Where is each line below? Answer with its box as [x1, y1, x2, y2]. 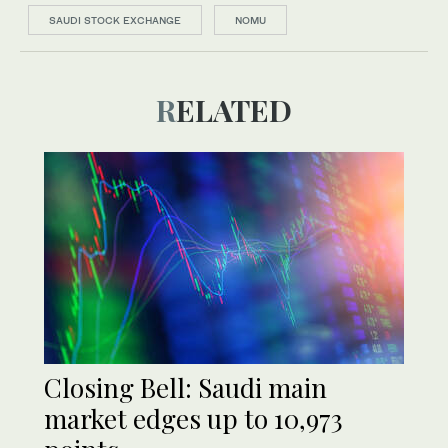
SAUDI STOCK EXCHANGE [49, 14, 181, 27]
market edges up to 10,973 [44, 401, 343, 437]
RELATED [176, 90, 292, 131]
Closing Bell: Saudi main [44, 370, 327, 406]
